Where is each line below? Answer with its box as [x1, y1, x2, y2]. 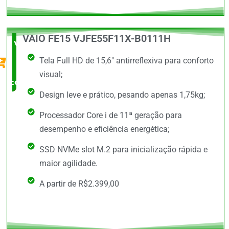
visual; [39, 69, 62, 79]
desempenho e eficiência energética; [39, 124, 169, 134]
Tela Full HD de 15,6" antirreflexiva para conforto [39, 55, 214, 65]
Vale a [14, 37, 37, 48]
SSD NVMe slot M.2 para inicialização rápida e [39, 144, 208, 154]
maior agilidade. [39, 158, 98, 168]
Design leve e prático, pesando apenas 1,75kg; [39, 89, 205, 100]
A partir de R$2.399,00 [39, 178, 119, 189]
